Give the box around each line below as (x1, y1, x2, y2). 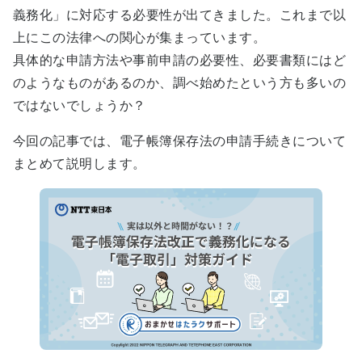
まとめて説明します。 (13, 156, 146, 170)
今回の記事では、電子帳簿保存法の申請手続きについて (13, 133, 346, 148)
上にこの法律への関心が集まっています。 (13, 30, 267, 44)
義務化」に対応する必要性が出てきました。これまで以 (13, 7, 346, 22)
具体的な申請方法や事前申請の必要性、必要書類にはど (13, 53, 346, 67)
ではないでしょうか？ (13, 98, 146, 112)
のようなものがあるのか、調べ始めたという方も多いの (13, 75, 346, 90)
